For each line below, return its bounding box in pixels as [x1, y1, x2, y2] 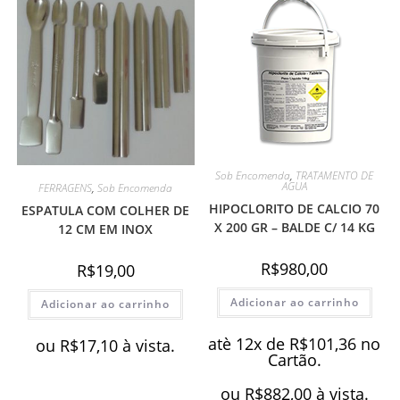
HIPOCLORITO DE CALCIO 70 [209, 200, 380, 218]
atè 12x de [208, 333, 290, 355]
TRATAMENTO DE [296, 168, 374, 184]
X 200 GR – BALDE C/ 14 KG [213, 219, 375, 237]
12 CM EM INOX [58, 221, 154, 238]
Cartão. [267, 349, 321, 371]
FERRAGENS [38, 180, 93, 196]
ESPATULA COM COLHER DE [21, 202, 190, 220]
